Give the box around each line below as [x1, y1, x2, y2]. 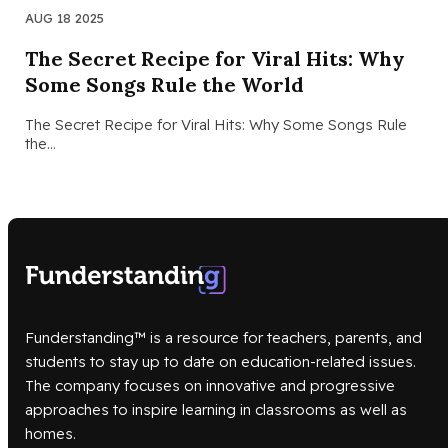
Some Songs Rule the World [25, 72, 304, 98]
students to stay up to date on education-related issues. [25, 352, 416, 372]
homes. [25, 424, 76, 444]
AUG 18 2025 [25, 10, 104, 27]
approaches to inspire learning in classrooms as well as [25, 400, 407, 420]
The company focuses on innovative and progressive [25, 376, 395, 396]
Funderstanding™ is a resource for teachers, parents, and [25, 328, 422, 348]
